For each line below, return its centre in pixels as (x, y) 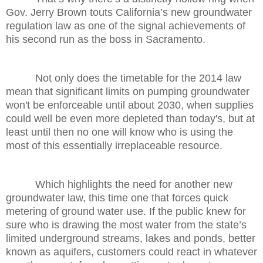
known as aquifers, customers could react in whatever (131, 252)
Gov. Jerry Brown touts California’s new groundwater (129, 12)
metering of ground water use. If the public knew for (126, 211)
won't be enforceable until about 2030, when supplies (130, 105)
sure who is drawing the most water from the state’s (126, 225)
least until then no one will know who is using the (119, 132)
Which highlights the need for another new (119, 184)
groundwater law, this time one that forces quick (117, 198)
